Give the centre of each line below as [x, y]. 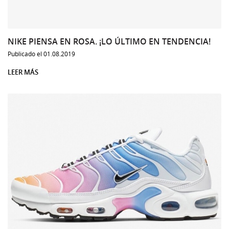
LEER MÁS [23, 72]
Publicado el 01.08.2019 [41, 53]
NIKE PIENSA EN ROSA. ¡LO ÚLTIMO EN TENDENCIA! [109, 41]
